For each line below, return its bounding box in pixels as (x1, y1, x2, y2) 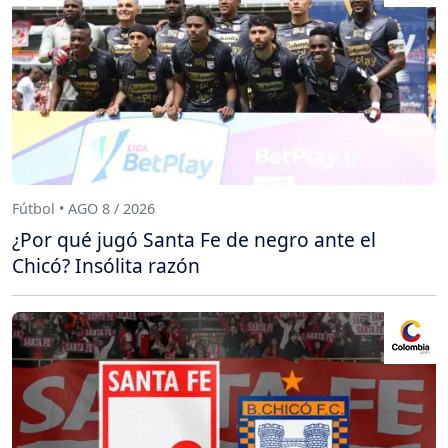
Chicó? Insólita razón (12, 252, 200, 280)
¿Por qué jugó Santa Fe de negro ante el (12, 226, 376, 254)
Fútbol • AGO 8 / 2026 (12, 198, 155, 218)
